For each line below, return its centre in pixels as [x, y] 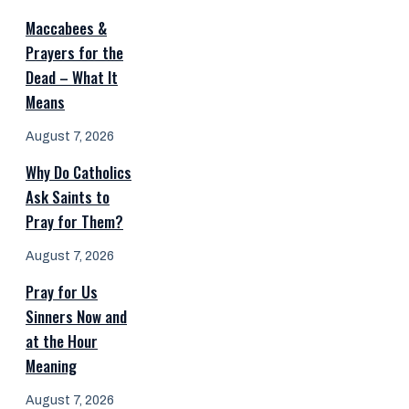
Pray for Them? [74, 221]
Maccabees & [66, 27]
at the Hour [62, 341]
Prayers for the [74, 52]
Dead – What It [72, 77]
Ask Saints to [68, 196]
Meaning [51, 365]
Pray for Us [62, 291]
